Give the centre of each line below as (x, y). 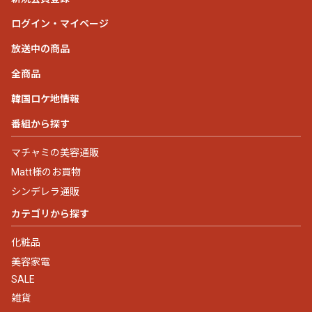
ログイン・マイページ (60, 23)
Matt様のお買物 (46, 172)
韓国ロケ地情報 (45, 99)
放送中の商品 (40, 48)
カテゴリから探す (50, 213)
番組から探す (40, 124)
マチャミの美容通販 (55, 152)
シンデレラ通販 (45, 191)
